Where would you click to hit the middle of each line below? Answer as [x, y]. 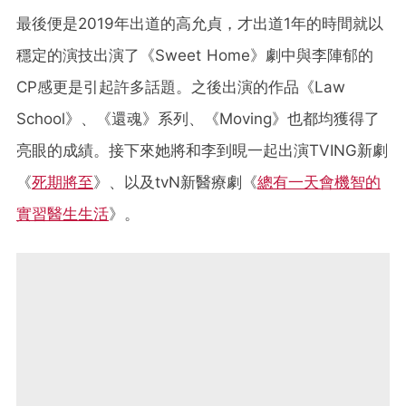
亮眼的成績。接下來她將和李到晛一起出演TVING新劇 [202, 150]
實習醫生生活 [63, 213]
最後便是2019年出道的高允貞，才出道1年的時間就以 [200, 23]
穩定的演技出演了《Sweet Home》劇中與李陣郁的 [195, 55]
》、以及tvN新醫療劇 [168, 182]
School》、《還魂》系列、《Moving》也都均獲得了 [198, 118]
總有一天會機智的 [319, 182]
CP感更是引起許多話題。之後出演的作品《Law [181, 87]
